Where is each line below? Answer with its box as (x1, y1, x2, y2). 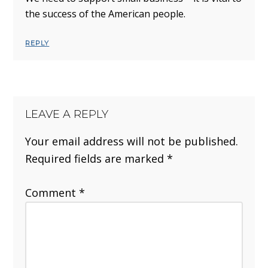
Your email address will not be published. (25, 134, 239, 149)
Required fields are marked (25, 151, 167, 166)
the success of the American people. (25, 7, 186, 21)
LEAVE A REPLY (25, 108, 109, 121)
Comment (25, 185, 80, 200)
